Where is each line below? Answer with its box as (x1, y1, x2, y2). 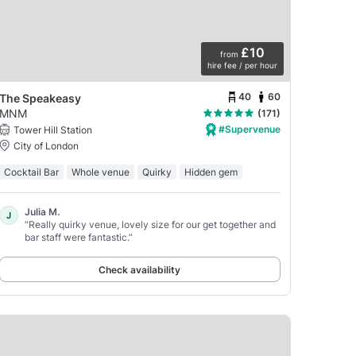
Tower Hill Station (13, 123, 92, 136)
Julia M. (24, 205, 60, 218)
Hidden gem (184, 165, 238, 178)
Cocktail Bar (3, 165, 59, 178)
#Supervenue (216, 122, 281, 135)
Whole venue (71, 165, 130, 178)
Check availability (99, 263, 181, 276)
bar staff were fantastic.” (24, 230, 133, 243)
